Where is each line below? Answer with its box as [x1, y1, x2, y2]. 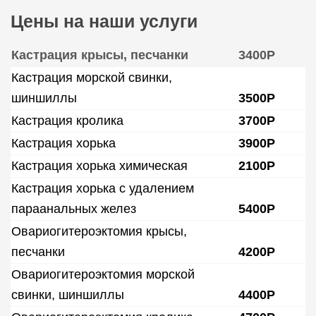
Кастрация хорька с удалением [11, 181, 194, 195]
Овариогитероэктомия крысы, [11, 224, 187, 238]
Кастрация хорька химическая [11, 159, 188, 173]
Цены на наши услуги [11, 11, 197, 31]
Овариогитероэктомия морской [11, 267, 195, 281]
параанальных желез [11, 202, 136, 216]
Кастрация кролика [11, 114, 123, 128]
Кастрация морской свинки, [11, 71, 172, 85]
